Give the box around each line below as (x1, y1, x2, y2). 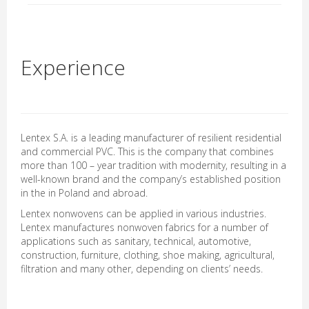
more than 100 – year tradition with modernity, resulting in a (21, 159, 286, 172)
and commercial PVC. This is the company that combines (21, 145, 274, 158)
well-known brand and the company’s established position (21, 172, 281, 186)
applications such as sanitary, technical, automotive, (21, 235, 251, 248)
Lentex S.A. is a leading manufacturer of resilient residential (21, 131, 281, 144)
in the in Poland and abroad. (21, 186, 148, 199)
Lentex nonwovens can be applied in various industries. (21, 207, 266, 220)
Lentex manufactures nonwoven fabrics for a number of (21, 221, 268, 234)
